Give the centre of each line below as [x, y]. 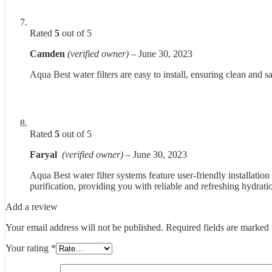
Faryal [46, 155]
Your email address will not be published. [84, 228]
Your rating [28, 248]
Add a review [32, 207]
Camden [49, 54]
